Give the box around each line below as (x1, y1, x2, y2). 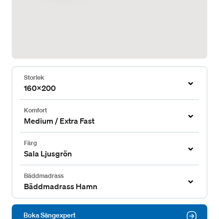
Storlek (24, 73, 44, 82)
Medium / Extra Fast (24, 116, 94, 126)
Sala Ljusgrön (24, 149, 72, 158)
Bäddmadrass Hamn (24, 181, 97, 191)
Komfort (24, 106, 47, 114)
